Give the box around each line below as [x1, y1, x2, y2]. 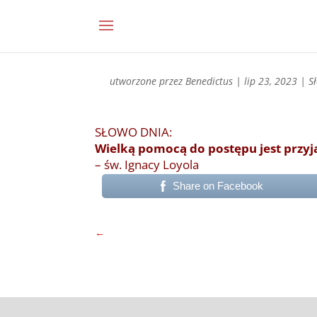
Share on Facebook [172, 180, 263, 192]
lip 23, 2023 [244, 74, 298, 88]
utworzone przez [110, 74, 186, 88]
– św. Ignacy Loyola [95, 156, 200, 173]
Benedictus [185, 74, 234, 88]
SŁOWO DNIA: [95, 124, 173, 140]
